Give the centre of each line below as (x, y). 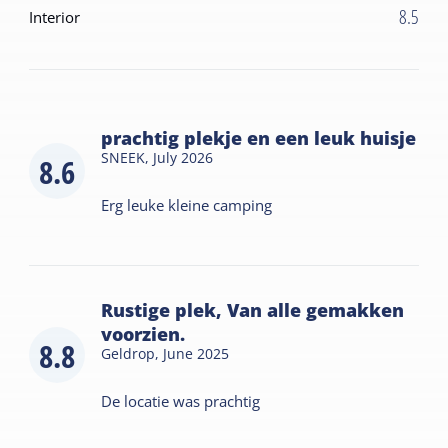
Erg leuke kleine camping (187, 205)
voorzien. (143, 334)
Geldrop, (132, 354)
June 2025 (196, 354)
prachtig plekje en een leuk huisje (259, 138)
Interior (55, 17)
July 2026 (183, 158)
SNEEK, (127, 158)
